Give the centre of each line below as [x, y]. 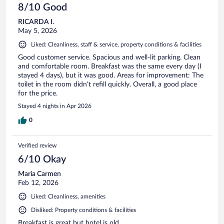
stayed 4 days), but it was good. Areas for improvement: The [111, 75]
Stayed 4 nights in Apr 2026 [55, 106]
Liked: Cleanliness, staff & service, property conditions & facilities [116, 44]
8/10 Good [42, 7]
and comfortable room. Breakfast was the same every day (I [110, 66]
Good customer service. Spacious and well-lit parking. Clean [109, 57]
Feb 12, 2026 [38, 183]
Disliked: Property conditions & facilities [83, 210]
